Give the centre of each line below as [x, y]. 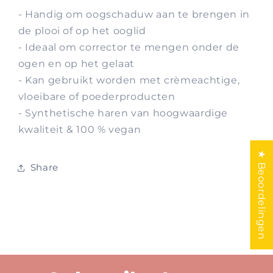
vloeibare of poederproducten [97, 96]
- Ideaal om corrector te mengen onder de [129, 47]
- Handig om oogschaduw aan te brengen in [134, 14]
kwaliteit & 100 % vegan [80, 129]
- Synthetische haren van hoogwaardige [123, 113]
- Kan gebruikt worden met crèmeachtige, [129, 80]
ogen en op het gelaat [76, 63]
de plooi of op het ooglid [82, 30]
